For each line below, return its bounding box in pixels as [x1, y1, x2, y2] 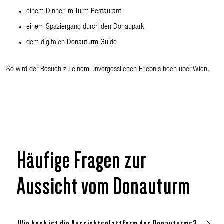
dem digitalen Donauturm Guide [26, 38, 117, 47]
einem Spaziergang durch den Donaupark [26, 23, 145, 31]
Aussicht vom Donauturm [17, 174, 191, 199]
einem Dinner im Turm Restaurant [26, 7, 122, 16]
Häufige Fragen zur [17, 148, 146, 173]
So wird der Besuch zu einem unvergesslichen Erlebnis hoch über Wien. [6, 65, 210, 74]
